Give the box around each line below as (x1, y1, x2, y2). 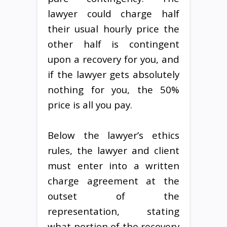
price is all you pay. (48, 98, 132, 111)
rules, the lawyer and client (48, 143, 179, 157)
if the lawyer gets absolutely (48, 67, 179, 81)
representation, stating (48, 204, 179, 217)
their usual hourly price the (48, 22, 179, 35)
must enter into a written (48, 159, 179, 172)
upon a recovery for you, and (48, 52, 179, 65)
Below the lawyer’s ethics (48, 128, 179, 141)
